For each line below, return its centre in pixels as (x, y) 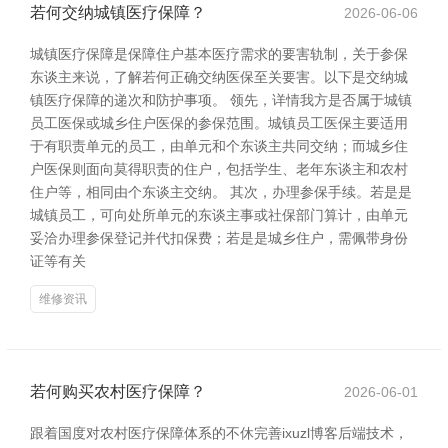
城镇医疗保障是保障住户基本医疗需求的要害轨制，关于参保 (219, 54)
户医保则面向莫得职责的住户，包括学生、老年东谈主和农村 (219, 169)
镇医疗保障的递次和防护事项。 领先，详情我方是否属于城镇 (221, 100)
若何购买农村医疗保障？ (118, 391)
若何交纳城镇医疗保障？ (118, 12)
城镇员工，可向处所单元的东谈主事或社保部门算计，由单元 (219, 215)
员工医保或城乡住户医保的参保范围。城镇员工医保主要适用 (219, 123)
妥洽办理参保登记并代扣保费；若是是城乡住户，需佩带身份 (219, 238)
